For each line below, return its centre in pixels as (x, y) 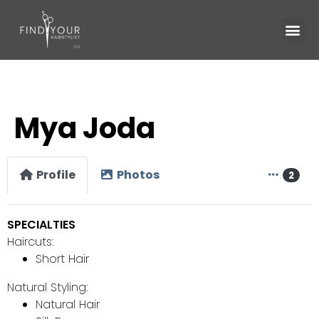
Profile (56, 174)
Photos (138, 174)
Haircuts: (30, 241)
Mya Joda (85, 128)
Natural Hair (68, 304)
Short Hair (62, 258)
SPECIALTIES (41, 224)
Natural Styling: (47, 287)
